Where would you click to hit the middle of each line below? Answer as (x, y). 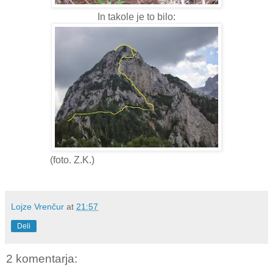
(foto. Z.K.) (50, 160)
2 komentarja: (42, 258)
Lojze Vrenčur (37, 206)
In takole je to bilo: (136, 16)
